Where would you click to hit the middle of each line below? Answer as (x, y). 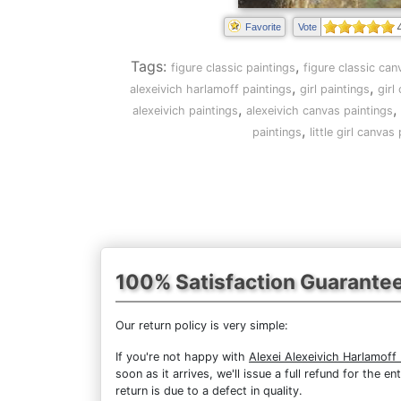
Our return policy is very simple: (202, 325)
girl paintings (335, 89)
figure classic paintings (233, 68)
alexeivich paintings (185, 111)
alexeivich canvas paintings (320, 111)
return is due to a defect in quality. (209, 390)
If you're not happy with (182, 356)
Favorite (263, 27)
